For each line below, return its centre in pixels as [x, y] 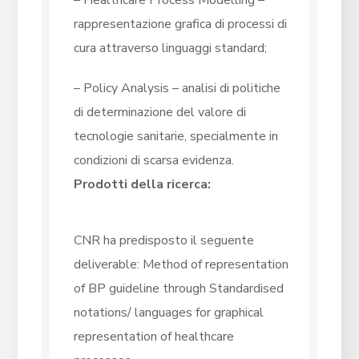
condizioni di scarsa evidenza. [154, 161]
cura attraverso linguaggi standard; [171, 48]
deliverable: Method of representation [182, 265]
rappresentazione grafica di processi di [181, 24]
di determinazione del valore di [160, 113]
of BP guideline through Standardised [179, 289]
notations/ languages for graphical [169, 313]
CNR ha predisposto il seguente [164, 241]
